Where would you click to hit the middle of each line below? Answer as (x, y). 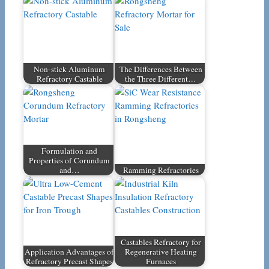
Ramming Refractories (161, 170)
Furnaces (161, 261)
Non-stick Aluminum (70, 69)
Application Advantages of (70, 251)
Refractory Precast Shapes (70, 261)
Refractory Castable (69, 78)
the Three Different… (161, 78)
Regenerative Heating (161, 251)
